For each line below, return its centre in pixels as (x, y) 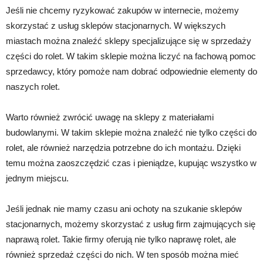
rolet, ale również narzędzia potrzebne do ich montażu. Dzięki (123, 148)
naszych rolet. (33, 87)
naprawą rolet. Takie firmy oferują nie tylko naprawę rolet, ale (121, 239)
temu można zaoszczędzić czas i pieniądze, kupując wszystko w (131, 163)
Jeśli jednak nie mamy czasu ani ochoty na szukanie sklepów (124, 209)
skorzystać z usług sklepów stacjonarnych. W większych (116, 26)
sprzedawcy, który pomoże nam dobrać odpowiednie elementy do (131, 71)
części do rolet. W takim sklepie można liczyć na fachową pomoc (131, 56)
